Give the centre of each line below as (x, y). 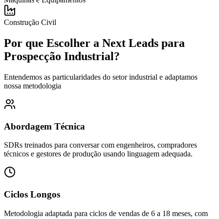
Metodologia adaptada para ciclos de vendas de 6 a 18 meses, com (106, 213)
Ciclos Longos (32, 195)
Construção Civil (30, 22)
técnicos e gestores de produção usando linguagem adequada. (98, 154)
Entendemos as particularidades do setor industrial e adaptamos (101, 77)
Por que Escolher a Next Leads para (94, 43)
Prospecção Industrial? (62, 56)
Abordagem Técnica (44, 126)
